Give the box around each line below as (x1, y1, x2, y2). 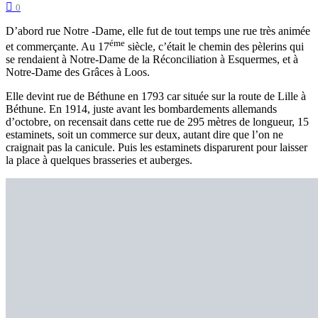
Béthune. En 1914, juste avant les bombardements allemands (6, 103, 277, 116)
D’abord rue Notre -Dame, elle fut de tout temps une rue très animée (6, 24, 310, 37)
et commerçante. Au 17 (6, 40, 109, 53)
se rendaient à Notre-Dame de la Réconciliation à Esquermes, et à (6, 53, 298, 66)
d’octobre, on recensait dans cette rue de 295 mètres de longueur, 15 (6, 116, 309, 128)
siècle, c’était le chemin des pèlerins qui (125, 40, 304, 53)
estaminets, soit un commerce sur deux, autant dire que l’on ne (6, 128, 283, 141)
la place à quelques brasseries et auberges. (6, 154, 192, 167)
